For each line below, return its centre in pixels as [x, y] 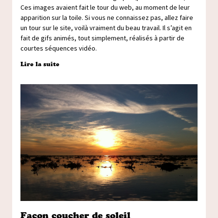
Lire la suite [40, 64]
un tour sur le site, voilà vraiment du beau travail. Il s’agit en [106, 28]
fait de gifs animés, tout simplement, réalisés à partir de [102, 38]
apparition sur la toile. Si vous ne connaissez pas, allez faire [107, 18]
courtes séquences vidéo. [59, 49]
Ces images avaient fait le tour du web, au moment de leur [105, 8]
